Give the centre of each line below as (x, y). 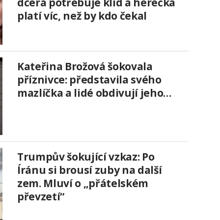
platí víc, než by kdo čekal (82, 16)
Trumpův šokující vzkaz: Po (86, 157)
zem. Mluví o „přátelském (83, 183)
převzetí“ (41, 197)
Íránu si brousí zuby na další (90, 170)
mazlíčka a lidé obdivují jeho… (94, 93)
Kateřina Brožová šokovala (85, 67)
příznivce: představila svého (89, 80)
